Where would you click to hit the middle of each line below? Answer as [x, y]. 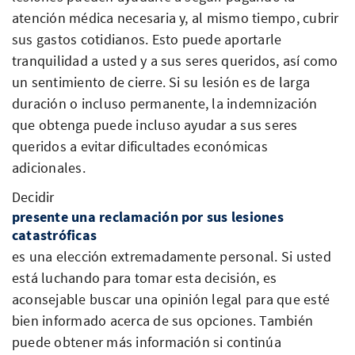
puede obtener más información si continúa [147, 342]
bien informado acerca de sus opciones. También [163, 320]
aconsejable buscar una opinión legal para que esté [171, 299]
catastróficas [55, 235]
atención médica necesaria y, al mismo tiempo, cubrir [176, 17]
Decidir [33, 197]
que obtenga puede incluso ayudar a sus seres [155, 124]
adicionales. [49, 167]
